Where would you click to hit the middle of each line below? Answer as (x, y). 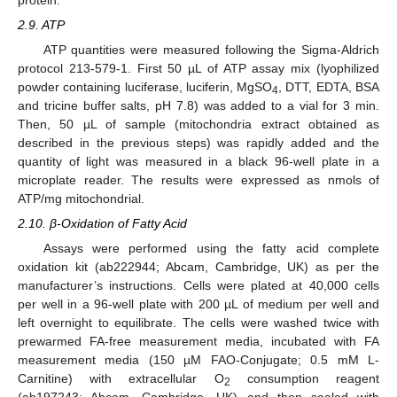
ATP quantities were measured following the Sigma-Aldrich (211, 50)
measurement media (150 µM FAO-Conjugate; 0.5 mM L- (198, 360)
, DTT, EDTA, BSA (329, 87)
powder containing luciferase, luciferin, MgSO (145, 87)
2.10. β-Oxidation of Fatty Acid (102, 224)
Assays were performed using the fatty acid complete (211, 249)
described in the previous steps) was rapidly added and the (198, 143)
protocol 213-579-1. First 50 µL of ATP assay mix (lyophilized (198, 69)
